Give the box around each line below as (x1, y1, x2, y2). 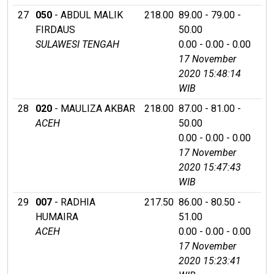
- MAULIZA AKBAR (52, 102, 135, 114)
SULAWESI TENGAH (35, 38, 119, 50)
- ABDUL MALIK (52, 9, 123, 21)
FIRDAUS (35, 23, 75, 35)
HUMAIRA (35, 210, 78, 223)
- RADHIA (52, 196, 95, 208)
